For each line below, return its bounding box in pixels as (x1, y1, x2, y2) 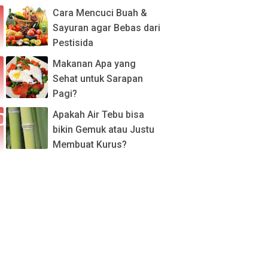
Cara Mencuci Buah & (53, 7, 147, 19)
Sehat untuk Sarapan (53, 73, 143, 84)
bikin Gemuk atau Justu (53, 124, 154, 135)
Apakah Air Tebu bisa (53, 109, 144, 120)
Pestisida (53, 37, 93, 48)
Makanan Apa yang (53, 58, 136, 69)
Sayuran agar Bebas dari (53, 22, 160, 33)
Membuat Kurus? (53, 139, 127, 150)
